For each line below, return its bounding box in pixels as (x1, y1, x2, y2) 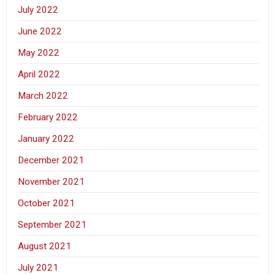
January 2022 (18, 133, 75, 144)
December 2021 (18, 154, 85, 166)
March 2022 (18, 90, 69, 101)
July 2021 (18, 261, 59, 273)
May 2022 (18, 47, 60, 58)
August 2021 (18, 240, 72, 252)
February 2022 (18, 111, 79, 123)
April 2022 (18, 68, 61, 80)
